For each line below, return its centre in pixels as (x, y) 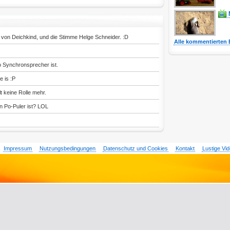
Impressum (17, 148)
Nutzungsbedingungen (67, 148)
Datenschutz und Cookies (135, 148)
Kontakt (185, 148)
